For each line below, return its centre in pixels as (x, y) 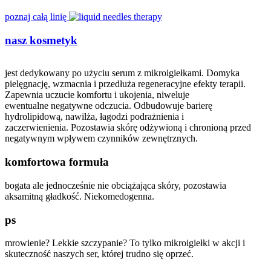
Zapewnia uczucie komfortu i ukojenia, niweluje (97, 95)
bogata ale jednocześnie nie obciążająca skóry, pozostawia (116, 185)
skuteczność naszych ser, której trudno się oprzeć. (99, 254)
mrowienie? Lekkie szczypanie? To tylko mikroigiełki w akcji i (125, 243)
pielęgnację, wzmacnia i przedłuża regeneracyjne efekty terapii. (125, 84)
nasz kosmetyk (41, 40)
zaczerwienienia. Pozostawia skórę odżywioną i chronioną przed (128, 128)
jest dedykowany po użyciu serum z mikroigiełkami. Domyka (122, 73)
